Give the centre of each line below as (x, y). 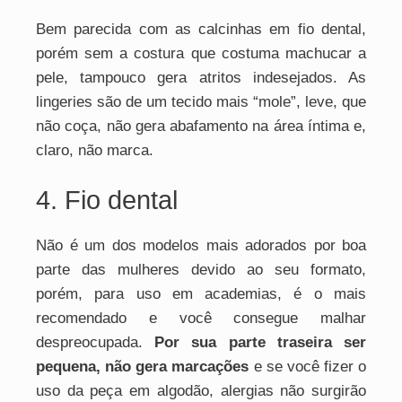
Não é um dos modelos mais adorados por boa (201, 245)
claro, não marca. (95, 150)
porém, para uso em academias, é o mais (201, 294)
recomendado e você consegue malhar (201, 318)
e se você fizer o (307, 367)
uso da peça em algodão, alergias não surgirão (201, 391)
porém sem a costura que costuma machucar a (201, 53)
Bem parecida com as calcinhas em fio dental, (201, 29)
